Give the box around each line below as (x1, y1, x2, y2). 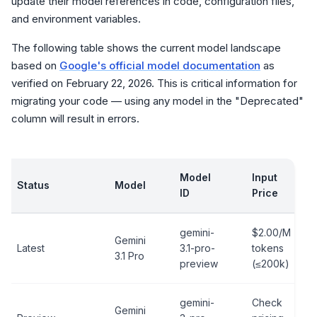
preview (180, 258, 218, 270)
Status (17, 179, 50, 191)
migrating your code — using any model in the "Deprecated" (11, 94, 304, 108)
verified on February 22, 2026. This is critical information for (11, 76, 297, 90)
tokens (252, 242, 284, 254)
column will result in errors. (11, 112, 139, 125)
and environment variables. (11, 12, 141, 25)
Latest (17, 242, 45, 254)
